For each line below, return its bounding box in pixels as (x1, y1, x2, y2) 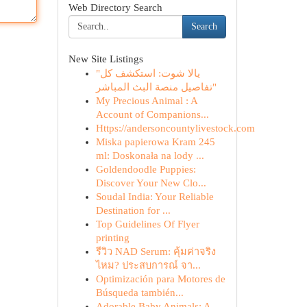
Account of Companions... (95, 109, 209, 120)
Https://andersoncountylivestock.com (95, 123, 255, 134)
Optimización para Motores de (95, 273, 225, 284)
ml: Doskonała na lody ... (95, 150, 204, 161)
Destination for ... (95, 205, 171, 216)
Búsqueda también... (95, 287, 184, 298)
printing (95, 232, 130, 243)
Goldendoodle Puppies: (95, 164, 196, 175)
